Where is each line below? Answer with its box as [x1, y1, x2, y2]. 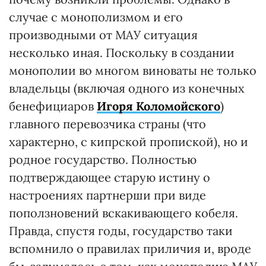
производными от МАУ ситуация [9, 27, 198, 43]
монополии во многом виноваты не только [9, 63, 256, 78]
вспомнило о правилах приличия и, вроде [9, 241, 251, 256]
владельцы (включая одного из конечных [9, 81, 245, 96]
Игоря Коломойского [97, 99, 220, 114]
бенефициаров [9, 99, 97, 114]
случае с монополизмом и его [9, 9, 183, 25]
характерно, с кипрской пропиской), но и [9, 134, 248, 150]
